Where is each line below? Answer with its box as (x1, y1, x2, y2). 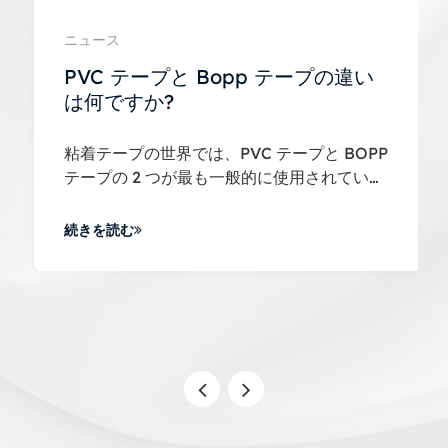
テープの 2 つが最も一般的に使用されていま (60, 166, 381, 187)
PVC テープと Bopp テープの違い (60, 63, 370, 89)
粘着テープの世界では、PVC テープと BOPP (60, 142, 384, 163)
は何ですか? (60, 88, 170, 114)
